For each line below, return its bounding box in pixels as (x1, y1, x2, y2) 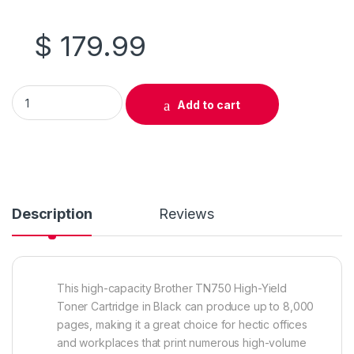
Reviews (159, 205, 214, 223)
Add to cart (177, 97, 241, 111)
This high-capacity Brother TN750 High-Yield (57, 281, 287, 296)
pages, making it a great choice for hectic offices (57, 318, 307, 332)
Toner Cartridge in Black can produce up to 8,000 (57, 299, 314, 314)
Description (12, 205, 92, 223)
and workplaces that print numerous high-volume (57, 336, 307, 350)
